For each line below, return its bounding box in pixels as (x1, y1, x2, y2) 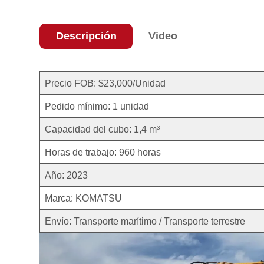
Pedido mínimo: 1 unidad (45, 100, 152, 111)
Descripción (55, 30, 117, 42)
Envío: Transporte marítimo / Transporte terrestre (45, 215, 250, 226)
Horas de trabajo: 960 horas (45, 146, 161, 157)
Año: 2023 (45, 169, 88, 180)
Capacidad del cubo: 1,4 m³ (45, 123, 174, 134)
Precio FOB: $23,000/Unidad (45, 77, 166, 88)
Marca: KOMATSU (45, 192, 125, 203)
